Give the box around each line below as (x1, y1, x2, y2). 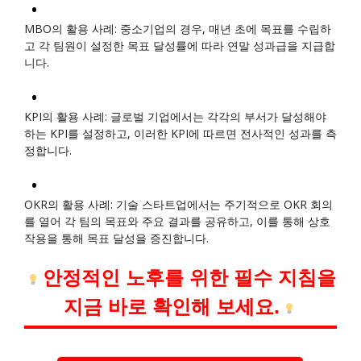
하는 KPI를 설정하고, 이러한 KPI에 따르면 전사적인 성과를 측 (24, 125, 337, 141)
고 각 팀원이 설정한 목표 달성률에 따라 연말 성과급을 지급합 (24, 37, 335, 53)
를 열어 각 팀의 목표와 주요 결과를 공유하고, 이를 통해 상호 (24, 213, 330, 229)
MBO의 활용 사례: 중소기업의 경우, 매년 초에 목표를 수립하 (24, 20, 331, 36)
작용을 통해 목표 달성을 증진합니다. (24, 230, 209, 246)
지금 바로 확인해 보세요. (64, 295, 280, 317)
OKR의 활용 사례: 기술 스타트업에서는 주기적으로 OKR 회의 (24, 196, 333, 212)
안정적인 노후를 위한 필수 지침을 (42, 266, 336, 288)
